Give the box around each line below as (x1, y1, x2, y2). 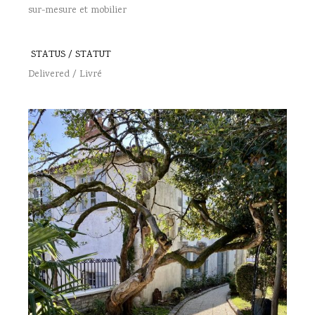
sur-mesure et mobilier (28, 4, 127, 18)
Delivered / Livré (28, 67, 102, 82)
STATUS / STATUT (31, 48, 111, 62)
